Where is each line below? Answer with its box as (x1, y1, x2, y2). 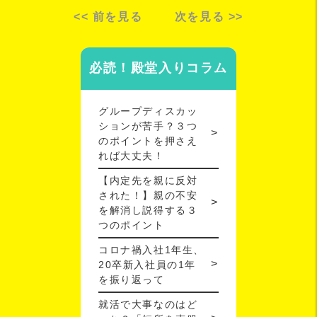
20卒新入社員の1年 (98, 258, 196, 270)
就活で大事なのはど (98, 298, 198, 310)
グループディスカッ (98, 105, 198, 117)
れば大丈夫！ (98, 149, 165, 161)
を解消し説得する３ (98, 204, 198, 216)
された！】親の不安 (98, 189, 198, 201)
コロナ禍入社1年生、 (98, 243, 204, 255)
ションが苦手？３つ (98, 120, 198, 132)
